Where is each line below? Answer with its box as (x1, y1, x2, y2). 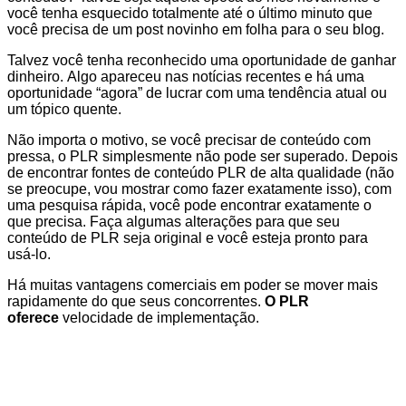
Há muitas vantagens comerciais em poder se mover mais (7, 276, 378, 293)
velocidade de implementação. (59, 309, 263, 325)
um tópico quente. (7, 101, 121, 117)
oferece (7, 309, 59, 325)
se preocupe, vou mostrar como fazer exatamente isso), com (7, 180, 391, 197)
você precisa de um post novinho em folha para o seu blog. (7, 21, 384, 37)
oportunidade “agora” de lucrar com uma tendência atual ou (7, 84, 387, 101)
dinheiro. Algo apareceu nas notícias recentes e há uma (7, 68, 364, 84)
